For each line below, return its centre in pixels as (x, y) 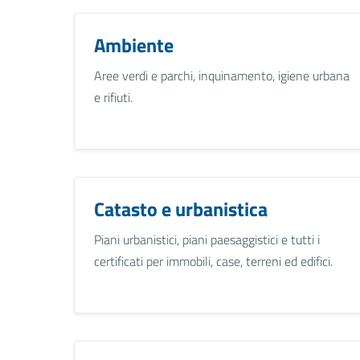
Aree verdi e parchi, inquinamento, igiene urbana (222, 75)
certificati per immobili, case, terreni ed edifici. (213, 261)
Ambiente (134, 45)
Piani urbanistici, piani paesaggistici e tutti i (207, 239)
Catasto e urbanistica (181, 209)
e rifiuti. (113, 97)
